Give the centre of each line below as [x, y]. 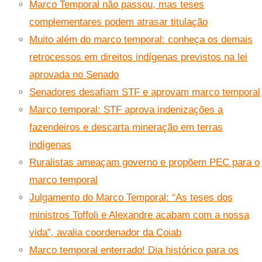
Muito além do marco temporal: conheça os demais [141, 40]
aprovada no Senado [74, 75]
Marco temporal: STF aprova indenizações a [126, 110]
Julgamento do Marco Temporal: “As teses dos [131, 198]
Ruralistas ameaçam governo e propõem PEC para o [144, 163]
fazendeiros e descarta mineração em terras [126, 127]
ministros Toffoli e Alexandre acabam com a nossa [139, 215]
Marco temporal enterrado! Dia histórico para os [134, 250]
